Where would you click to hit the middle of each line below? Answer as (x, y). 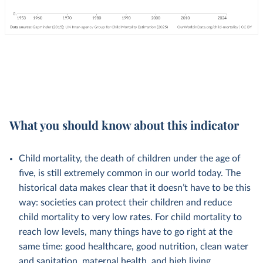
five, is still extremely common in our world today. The (130, 173)
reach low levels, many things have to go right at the (126, 232)
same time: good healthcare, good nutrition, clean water (134, 247)
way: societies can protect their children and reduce (125, 203)
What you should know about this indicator (124, 125)
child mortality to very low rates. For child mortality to (130, 217)
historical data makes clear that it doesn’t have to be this (135, 188)
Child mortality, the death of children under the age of (130, 159)
